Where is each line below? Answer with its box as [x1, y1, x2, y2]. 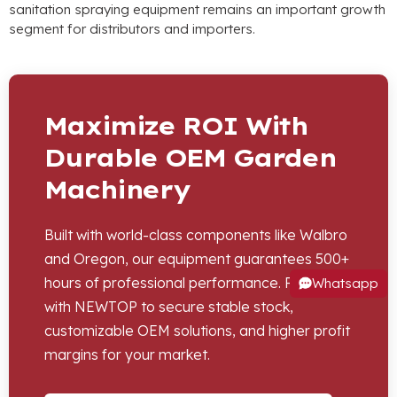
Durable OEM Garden [44, 142, 337, 174]
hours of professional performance [44, 274, 278, 292]
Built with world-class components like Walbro [44, 226, 347, 245]
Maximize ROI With [44, 110, 308, 142]
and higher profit [239, 322, 350, 340]
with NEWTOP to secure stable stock [44, 298, 290, 316]
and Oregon [44, 250, 125, 269]
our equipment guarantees [132, 250, 312, 269]
